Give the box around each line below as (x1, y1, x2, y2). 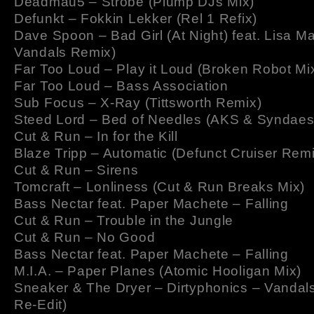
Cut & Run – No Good (14, 229, 156, 245)
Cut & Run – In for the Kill (14, 128, 178, 144)
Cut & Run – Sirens (14, 162, 139, 177)
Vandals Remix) (14, 44, 116, 60)
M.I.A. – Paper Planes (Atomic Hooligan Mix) (14, 263, 302, 278)
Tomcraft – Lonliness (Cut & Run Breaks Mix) (14, 179, 306, 194)
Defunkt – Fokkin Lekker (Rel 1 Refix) (14, 11, 257, 26)
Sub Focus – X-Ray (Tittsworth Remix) (14, 95, 262, 110)
